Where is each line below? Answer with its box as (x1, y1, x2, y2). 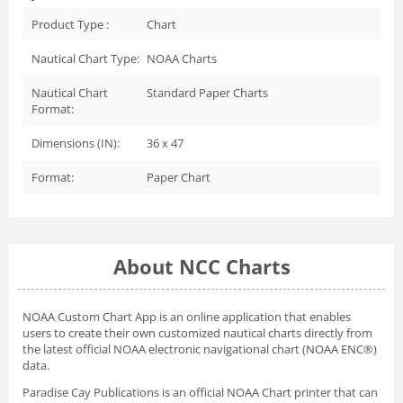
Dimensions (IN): (31, 135, 120, 152)
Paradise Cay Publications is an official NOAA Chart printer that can (22, 384, 378, 401)
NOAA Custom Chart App (22, 309, 157, 326)
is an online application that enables (157, 309, 351, 326)
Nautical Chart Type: (31, 50, 139, 67)
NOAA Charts (147, 50, 217, 67)
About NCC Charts (112, 253, 291, 281)
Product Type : (31, 16, 109, 33)
